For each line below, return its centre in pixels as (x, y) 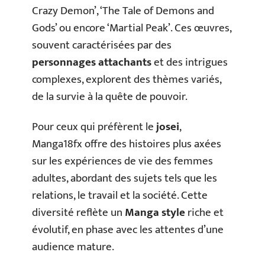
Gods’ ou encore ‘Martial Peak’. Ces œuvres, (132, 28)
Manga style (155, 213)
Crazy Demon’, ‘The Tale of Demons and (123, 11)
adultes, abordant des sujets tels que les (125, 178)
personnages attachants (92, 62)
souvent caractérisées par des (102, 45)
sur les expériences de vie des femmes (122, 161)
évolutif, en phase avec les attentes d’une (128, 230)
